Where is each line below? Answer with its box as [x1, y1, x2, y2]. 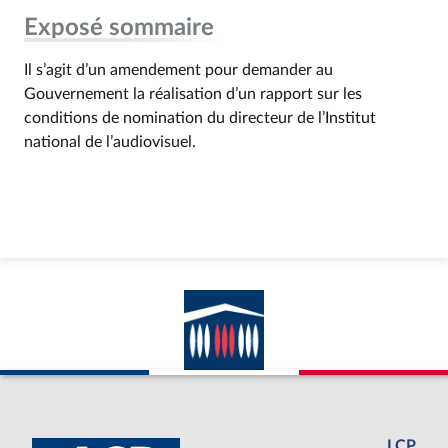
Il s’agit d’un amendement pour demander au [24, 62, 333, 78]
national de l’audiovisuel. [24, 134, 196, 150]
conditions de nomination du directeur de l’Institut [24, 110, 376, 126]
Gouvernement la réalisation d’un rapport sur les [24, 86, 362, 102]
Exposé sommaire [24, 16, 214, 40]
